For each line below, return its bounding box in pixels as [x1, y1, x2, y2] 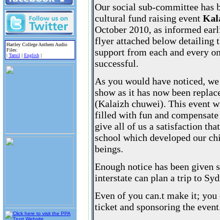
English [24, 53, 39, 58]
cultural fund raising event [95, 13, 203, 24]
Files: [6, 47, 18, 53]
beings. [95, 143, 123, 154]
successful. [95, 58, 138, 69]
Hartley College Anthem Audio [6, 42, 67, 48]
